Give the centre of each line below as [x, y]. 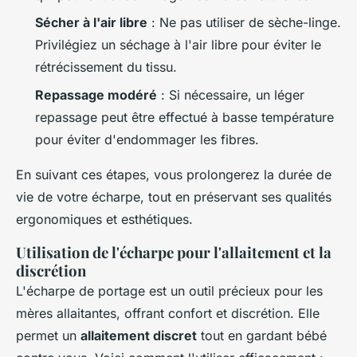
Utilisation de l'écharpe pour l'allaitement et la [174, 252]
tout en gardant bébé [262, 335]
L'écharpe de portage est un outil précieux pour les [169, 290]
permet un [48, 335]
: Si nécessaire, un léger [231, 94]
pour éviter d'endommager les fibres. [147, 139]
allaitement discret [139, 335]
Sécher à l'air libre [91, 23]
